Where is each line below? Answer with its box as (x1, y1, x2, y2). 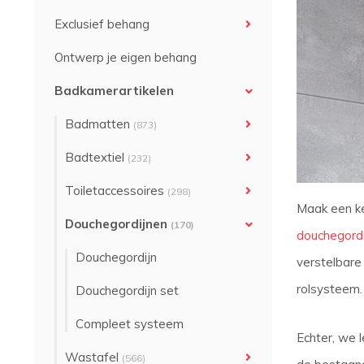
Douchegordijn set (76, 283, 179, 298)
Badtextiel (65, 149, 128, 165)
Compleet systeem (76, 316, 184, 331)
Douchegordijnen (65, 216, 171, 232)
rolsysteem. (296, 281, 362, 297)
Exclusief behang (54, 16, 149, 32)
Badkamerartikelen (54, 83, 174, 98)
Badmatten (65, 116, 133, 132)
